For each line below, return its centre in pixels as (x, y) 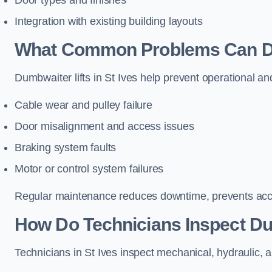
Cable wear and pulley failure (83, 105)
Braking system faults (66, 148)
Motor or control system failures (89, 169)
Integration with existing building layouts (109, 21)
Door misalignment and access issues (104, 126)
